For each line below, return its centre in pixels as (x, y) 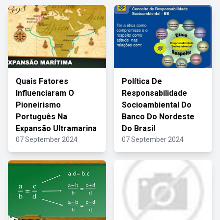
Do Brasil (138, 128)
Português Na (41, 117)
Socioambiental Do (157, 105)
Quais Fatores (42, 81)
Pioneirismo (38, 105)
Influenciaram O (45, 93)
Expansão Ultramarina (56, 128)
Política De (142, 81)
